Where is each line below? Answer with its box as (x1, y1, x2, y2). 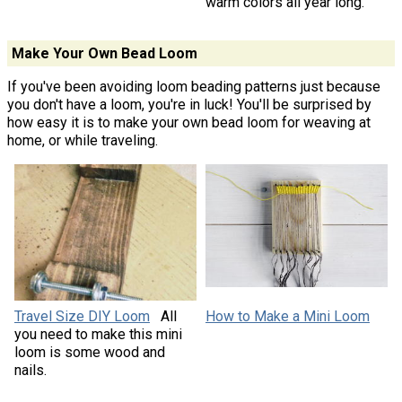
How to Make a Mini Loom (205, 307, 370, 325)
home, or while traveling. (7, 131, 158, 149)
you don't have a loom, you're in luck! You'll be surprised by (7, 95, 371, 113)
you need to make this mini (13, 325, 182, 343)
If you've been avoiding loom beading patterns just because (7, 77, 380, 95)
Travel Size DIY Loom (13, 307, 150, 325)
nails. (13, 361, 47, 379)
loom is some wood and (13, 343, 165, 361)
